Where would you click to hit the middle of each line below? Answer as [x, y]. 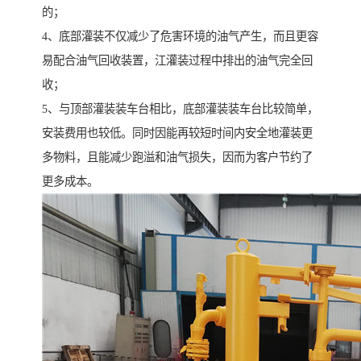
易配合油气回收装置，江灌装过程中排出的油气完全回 [177, 61]
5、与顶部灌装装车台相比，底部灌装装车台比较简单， [180, 109]
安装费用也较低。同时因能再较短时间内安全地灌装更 [177, 133]
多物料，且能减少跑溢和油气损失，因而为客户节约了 [177, 158]
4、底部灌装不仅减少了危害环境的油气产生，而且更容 [180, 37]
